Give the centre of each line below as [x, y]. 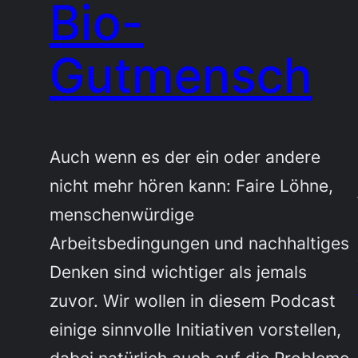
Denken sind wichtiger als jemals [179, 271]
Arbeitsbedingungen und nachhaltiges [200, 243]
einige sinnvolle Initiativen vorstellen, [196, 329]
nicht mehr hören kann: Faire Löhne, [192, 185]
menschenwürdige [122, 214]
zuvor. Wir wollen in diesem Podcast [193, 300]
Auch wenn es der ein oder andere [185, 156]
